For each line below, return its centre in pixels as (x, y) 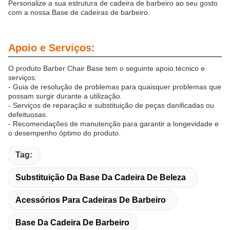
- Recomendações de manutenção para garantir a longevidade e (113, 124)
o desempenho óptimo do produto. (64, 133)
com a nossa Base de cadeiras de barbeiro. (79, 13)
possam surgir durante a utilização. (65, 96)
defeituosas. (28, 115)
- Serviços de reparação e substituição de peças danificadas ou (111, 106)
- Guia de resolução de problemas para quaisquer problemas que (115, 87)
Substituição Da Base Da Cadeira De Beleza (101, 178)
